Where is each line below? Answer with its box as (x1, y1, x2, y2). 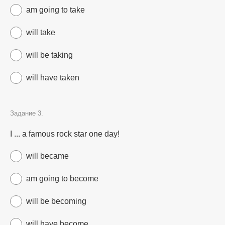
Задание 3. (10, 109, 43, 117)
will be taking (26, 51, 73, 59)
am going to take (26, 6, 85, 14)
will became (26, 152, 69, 160)
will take (26, 28, 55, 37)
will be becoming (26, 197, 86, 205)
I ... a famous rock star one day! (10, 130, 120, 138)
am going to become (26, 174, 98, 183)
